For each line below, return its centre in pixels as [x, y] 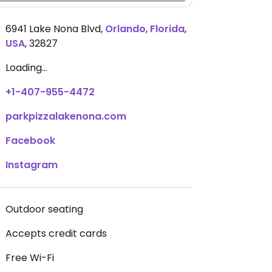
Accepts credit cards [56, 233]
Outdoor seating [44, 209]
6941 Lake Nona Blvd [53, 29]
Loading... [26, 68]
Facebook [30, 141]
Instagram [32, 165]
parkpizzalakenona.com [66, 116]
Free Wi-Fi [30, 258]
